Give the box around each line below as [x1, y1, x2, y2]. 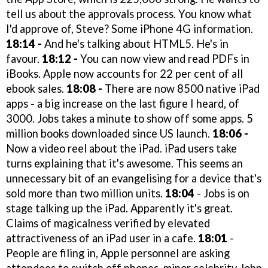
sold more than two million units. [6, 187, 165, 200]
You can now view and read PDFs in [78, 52, 249, 66]
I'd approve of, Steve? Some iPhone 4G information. [6, 22, 253, 36]
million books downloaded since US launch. [6, 127, 212, 141]
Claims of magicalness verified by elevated [6, 217, 210, 230]
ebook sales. [6, 82, 66, 96]
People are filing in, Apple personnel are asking [6, 246, 230, 260]
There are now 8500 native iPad [102, 82, 260, 96]
